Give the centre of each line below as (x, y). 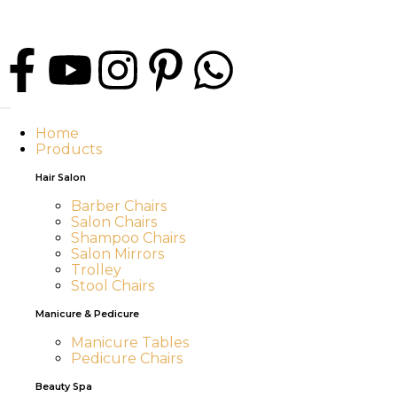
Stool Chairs (113, 286)
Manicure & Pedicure (87, 314)
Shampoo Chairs (128, 238)
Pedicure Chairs (127, 358)
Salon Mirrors (117, 254)
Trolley (96, 270)
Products (69, 149)
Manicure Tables (130, 343)
